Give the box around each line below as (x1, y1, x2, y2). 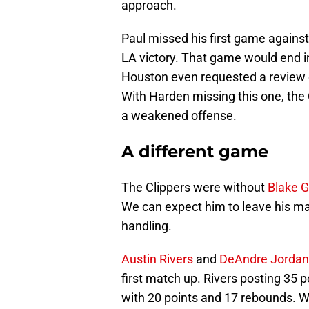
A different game (121, 141, 268, 162)
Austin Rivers (121, 252, 193, 267)
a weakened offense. (121, 108, 237, 123)
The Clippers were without (121, 180, 268, 195)
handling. (121, 219, 172, 234)
